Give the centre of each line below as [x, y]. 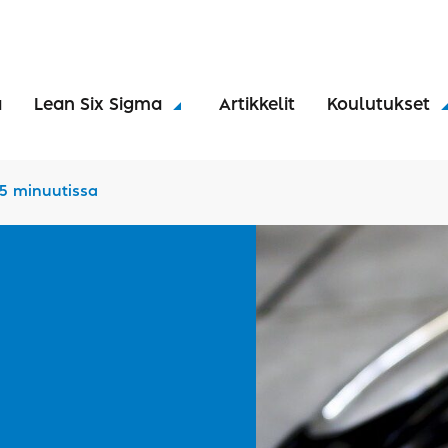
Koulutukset [378, 105]
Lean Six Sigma [98, 105]
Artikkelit [257, 105]
